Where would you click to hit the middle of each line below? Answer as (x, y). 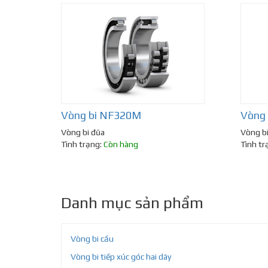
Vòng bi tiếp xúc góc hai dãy (121, 257)
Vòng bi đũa (83, 133)
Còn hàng (121, 144)
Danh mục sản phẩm (132, 203)
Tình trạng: (82, 144)
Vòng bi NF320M (101, 115)
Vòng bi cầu (92, 239)
